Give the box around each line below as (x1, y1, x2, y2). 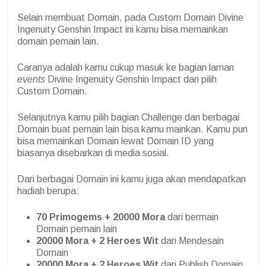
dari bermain (165, 211, 218, 222)
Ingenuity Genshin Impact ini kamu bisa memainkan (17, 24, 228, 34)
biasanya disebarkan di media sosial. (17, 147, 169, 158)
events (17, 74, 47, 84)
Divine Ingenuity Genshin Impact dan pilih (47, 74, 217, 84)
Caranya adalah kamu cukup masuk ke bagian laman (17, 62, 234, 72)
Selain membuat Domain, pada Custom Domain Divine (17, 12, 243, 23)
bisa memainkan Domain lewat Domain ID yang (17, 135, 214, 146)
